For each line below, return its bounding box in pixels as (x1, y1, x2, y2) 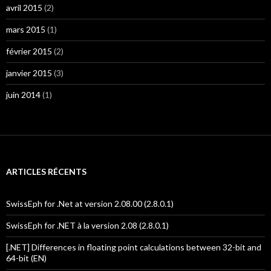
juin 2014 (6, 90, 41, 100)
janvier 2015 (6, 68, 52, 78)
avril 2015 (6, 2, 42, 13)
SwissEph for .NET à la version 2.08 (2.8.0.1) (6, 220, 169, 230)
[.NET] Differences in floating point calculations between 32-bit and (6, 242, 261, 252)
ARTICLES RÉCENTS (6, 166, 87, 177)
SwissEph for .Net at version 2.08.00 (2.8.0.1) (6, 198, 174, 209)
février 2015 (6, 46, 52, 56)
